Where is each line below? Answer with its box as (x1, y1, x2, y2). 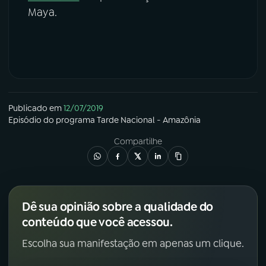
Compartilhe (113, 136, 162, 147)
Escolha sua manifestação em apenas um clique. (22, 237, 244, 251)
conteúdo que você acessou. (22, 214, 173, 230)
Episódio (8, 115, 42, 126)
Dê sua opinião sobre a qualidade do (22, 199, 214, 215)
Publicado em (8, 103, 62, 114)
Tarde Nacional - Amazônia (97, 115, 201, 126)
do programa (42, 115, 97, 126)
